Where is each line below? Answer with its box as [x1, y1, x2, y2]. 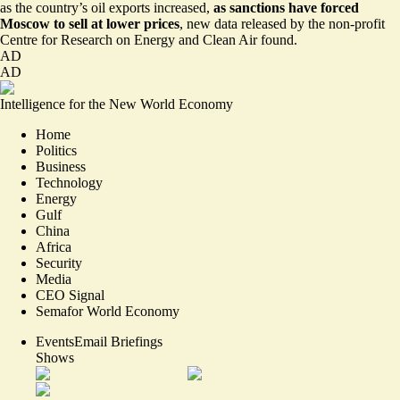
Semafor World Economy [36, 303, 179, 319]
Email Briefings [74, 333, 162, 349]
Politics [36, 142, 77, 158]
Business [36, 158, 86, 174]
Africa [36, 238, 71, 254]
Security [36, 254, 82, 271]
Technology [36, 174, 103, 190]
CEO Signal [36, 287, 104, 303]
